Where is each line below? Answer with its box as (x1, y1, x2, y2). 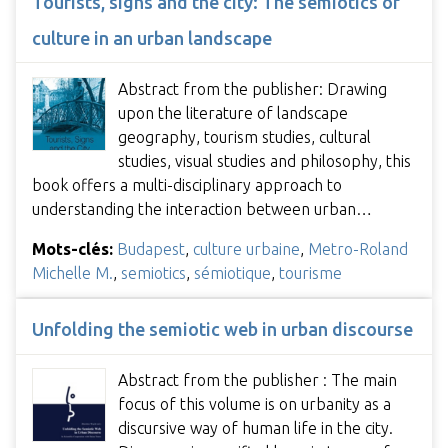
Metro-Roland (308, 239, 408, 258)
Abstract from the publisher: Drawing (118, 79, 387, 98)
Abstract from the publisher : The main (118, 371, 397, 390)
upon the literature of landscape (118, 103, 348, 122)
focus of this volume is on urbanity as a (118, 395, 391, 414)
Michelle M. (32, 263, 113, 282)
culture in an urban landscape (32, 27, 272, 48)
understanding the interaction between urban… (32, 199, 372, 218)
